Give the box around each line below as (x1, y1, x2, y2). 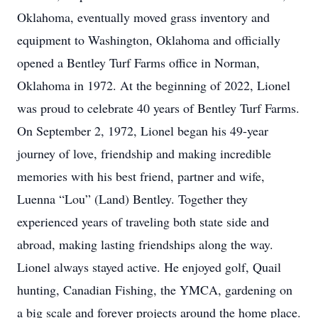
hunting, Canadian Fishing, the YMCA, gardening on (17, 281, 292, 298)
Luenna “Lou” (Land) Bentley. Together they (17, 190, 248, 207)
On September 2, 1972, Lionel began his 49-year (17, 122, 268, 139)
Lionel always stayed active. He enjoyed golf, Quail (17, 258, 281, 275)
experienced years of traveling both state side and (17, 213, 269, 230)
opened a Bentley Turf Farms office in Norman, (17, 54, 260, 71)
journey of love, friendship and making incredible (17, 145, 271, 162)
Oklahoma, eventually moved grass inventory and (17, 9, 270, 26)
